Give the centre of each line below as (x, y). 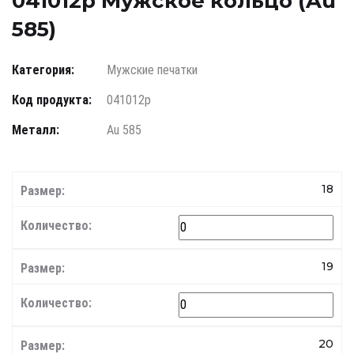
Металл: (36, 130)
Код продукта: (52, 100)
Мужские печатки (152, 70)
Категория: (43, 70)
